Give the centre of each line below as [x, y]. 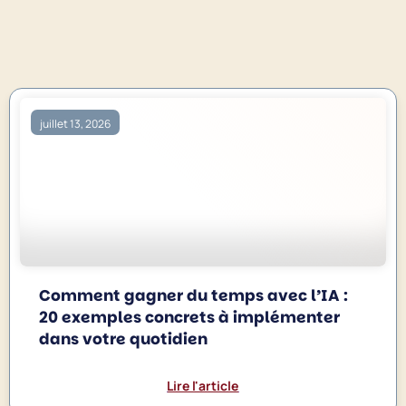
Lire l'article [203, 385]
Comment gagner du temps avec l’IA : [194, 295]
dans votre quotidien [124, 338]
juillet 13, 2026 [76, 124]
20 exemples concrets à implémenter [190, 317]
